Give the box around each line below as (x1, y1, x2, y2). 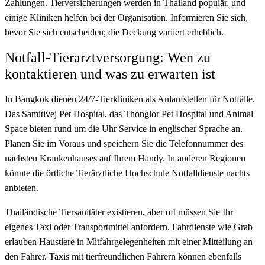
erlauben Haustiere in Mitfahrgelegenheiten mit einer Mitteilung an (5, 237, 253, 247)
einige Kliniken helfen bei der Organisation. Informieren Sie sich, (5, 12, 248, 23)
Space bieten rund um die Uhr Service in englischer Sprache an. (5, 124, 243, 134)
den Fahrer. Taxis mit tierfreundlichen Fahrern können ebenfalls (5, 251, 241, 262)
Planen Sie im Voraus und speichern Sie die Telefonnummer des (5, 138, 243, 149)
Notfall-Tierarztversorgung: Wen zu (5, 50, 211, 66)
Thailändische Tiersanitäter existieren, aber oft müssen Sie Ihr (5, 207, 233, 218)
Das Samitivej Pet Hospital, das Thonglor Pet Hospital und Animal (5, 109, 253, 119)
